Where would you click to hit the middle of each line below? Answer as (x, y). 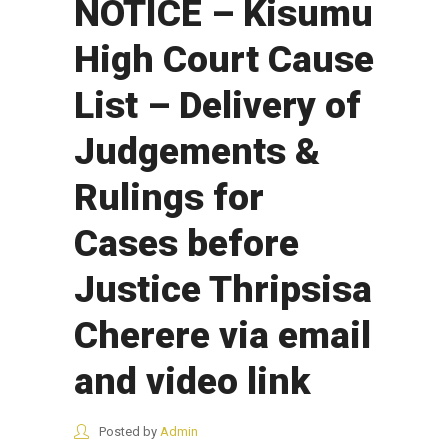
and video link (192, 382)
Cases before (186, 244)
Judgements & (197, 152)
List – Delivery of (217, 106)
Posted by (128, 432)
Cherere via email (222, 336)
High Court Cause (224, 60)
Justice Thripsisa (223, 290)
